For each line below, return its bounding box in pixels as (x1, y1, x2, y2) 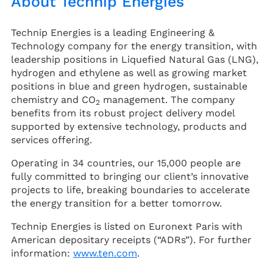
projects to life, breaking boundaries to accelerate (11, 184, 250, 196)
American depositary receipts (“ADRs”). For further (11, 234, 252, 246)
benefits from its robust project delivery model (11, 107, 235, 119)
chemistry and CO (11, 94, 96, 105)
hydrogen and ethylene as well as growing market (11, 67, 247, 79)
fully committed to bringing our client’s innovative (11, 171, 249, 182)
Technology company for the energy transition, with (11, 40, 257, 52)
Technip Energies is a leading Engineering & (11, 27, 214, 38)
